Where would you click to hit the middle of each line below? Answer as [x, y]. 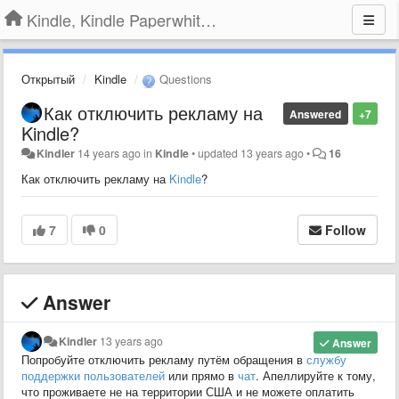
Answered [316, 114]
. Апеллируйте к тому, [316, 375]
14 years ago [110, 153]
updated [220, 153]
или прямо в [201, 375]
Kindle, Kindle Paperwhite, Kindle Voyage [208, 20]
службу [326, 359]
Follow [346, 229]
